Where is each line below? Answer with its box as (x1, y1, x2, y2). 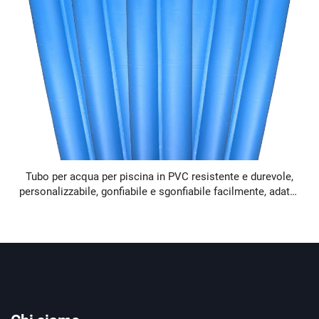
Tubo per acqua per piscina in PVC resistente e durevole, (26, 169, 293, 183)
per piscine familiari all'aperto (89, 199, 230, 213)
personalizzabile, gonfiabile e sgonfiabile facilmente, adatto (19, 184, 300, 198)
